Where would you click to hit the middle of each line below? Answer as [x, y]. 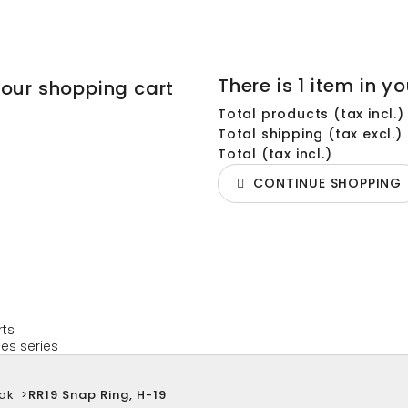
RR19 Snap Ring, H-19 [97, 395]
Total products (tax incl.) [311, 114]
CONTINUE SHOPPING [323, 183]
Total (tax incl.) [275, 154]
